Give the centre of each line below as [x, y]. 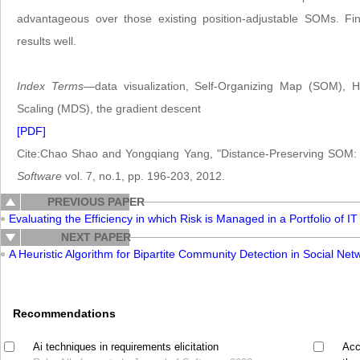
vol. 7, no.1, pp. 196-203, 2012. [143, 176]
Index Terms [50, 86]
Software [39, 176]
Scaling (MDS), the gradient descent [109, 108]
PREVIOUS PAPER [96, 202]
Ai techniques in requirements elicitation [126, 347]
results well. [47, 41]
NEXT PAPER [96, 237]
